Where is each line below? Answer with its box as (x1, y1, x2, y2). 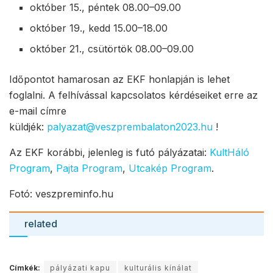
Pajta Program (56, 162, 122, 175)
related (24, 218, 57, 230)
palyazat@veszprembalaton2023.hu (47, 121, 213, 133)
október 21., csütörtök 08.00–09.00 (30, 43, 194, 55)
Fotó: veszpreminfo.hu (9, 188, 113, 200)
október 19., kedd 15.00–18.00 (30, 22, 168, 35)
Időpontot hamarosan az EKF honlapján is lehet (9, 73, 230, 86)
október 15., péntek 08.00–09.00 (30, 1, 182, 14)
